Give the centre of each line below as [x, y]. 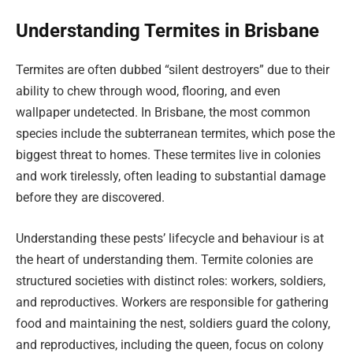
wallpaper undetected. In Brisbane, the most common [163, 112]
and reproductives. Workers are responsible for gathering [172, 302]
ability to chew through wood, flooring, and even [148, 91]
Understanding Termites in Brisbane [167, 31]
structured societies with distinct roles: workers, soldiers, [171, 281]
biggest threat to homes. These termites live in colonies [168, 154]
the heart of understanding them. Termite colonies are [164, 259]
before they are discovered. [90, 197]
